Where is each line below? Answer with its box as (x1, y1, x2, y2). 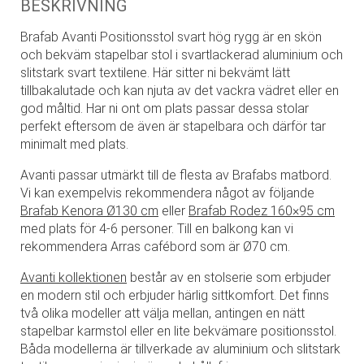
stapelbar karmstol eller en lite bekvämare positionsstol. (20, 323, 336, 340)
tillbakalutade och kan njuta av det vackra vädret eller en (20, 83, 339, 99)
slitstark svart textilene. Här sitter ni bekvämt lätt (20, 65, 290, 81)
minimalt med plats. (20, 136, 128, 153)
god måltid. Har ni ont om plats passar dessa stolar (20, 101, 309, 117)
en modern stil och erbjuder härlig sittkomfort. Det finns (20, 288, 329, 304)
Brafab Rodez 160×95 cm (188, 203, 335, 219)
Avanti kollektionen (20, 270, 127, 286)
